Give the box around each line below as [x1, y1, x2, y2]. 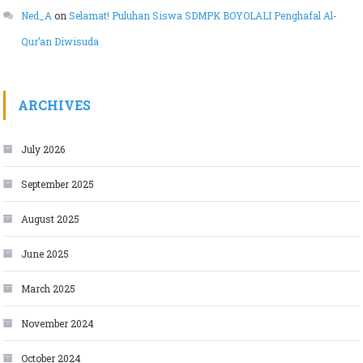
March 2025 [21, 282, 76, 296]
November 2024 [21, 317, 95, 331]
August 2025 [21, 212, 80, 226]
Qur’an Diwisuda [21, 35, 100, 49]
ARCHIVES [18, 96, 92, 114]
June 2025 [21, 247, 70, 261]
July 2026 [21, 143, 66, 156]
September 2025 [21, 177, 95, 191]
